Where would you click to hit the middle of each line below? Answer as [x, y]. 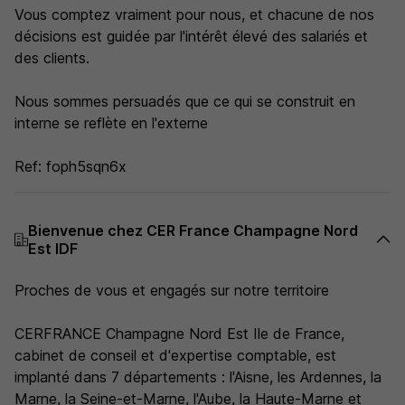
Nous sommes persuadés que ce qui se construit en [185, 101]
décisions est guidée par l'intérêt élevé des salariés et [191, 36]
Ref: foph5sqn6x [71, 166]
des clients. [52, 58]
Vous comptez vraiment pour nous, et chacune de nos [194, 14]
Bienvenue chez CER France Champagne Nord [193, 231]
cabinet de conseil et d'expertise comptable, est [175, 355]
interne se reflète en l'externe [111, 123]
